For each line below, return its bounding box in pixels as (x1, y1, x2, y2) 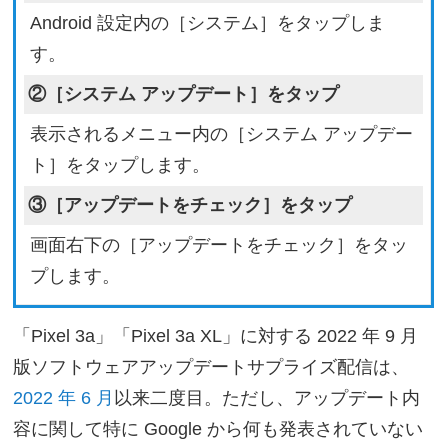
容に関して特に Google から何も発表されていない (13, 419, 424, 440)
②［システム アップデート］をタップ (27, 84, 339, 105)
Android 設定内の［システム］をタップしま (29, 13, 385, 34)
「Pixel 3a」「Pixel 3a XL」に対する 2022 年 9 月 (13, 326, 419, 347)
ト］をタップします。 (29, 155, 210, 176)
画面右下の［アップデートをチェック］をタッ (29, 235, 408, 256)
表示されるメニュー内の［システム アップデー (29, 124, 413, 145)
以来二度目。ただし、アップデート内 (114, 388, 421, 409)
